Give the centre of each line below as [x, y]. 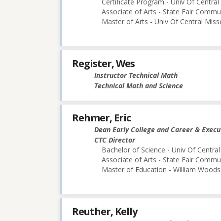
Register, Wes [103, 63]
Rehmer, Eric [101, 117]
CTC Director [115, 140]
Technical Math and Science [139, 85]
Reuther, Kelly [105, 212]
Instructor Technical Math [136, 75]
